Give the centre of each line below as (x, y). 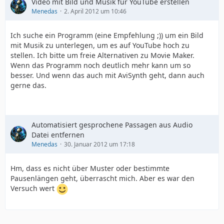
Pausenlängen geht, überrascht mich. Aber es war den (102, 178)
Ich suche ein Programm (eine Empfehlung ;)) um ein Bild (107, 35)
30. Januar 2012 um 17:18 (99, 144)
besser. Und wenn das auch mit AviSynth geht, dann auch (107, 75)
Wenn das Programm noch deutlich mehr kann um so (100, 65)
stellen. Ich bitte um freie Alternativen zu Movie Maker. (102, 55)
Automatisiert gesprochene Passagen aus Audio (112, 124)
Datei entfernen (58, 134)
